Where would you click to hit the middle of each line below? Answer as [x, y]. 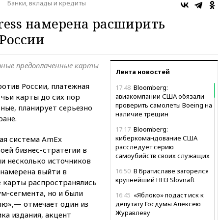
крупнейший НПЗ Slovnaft [155, 179]
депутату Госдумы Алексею [158, 204]
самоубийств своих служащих [163, 155]
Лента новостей [143, 71]
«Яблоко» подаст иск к [168, 195]
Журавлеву [133, 212]
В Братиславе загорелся [170, 171]
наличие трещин [142, 114]
